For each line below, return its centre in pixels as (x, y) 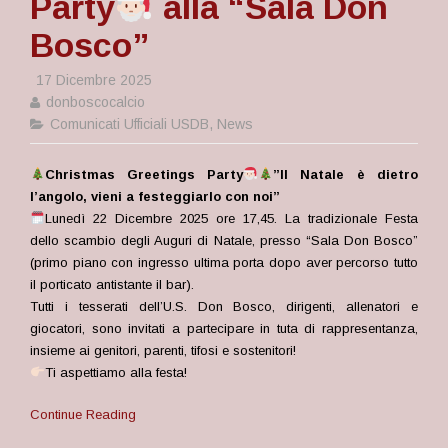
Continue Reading (83, 414)
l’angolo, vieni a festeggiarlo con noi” (155, 196)
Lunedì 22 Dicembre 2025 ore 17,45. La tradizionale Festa (231, 218)
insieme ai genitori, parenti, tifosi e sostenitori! (163, 350)
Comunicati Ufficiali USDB (129, 124)
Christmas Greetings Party (144, 174)
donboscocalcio (93, 102)
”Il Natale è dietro (345, 174)
